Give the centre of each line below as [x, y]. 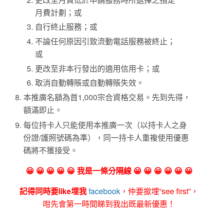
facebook [104, 191]
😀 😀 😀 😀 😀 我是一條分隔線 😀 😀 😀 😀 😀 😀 [109, 170]
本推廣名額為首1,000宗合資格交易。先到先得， [107, 97]
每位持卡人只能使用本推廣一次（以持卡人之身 [105, 125]
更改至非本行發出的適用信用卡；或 [98, 68]
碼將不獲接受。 [51, 150]
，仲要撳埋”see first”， [159, 191]
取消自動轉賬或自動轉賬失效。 [90, 83]
